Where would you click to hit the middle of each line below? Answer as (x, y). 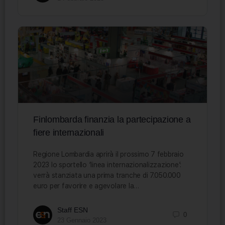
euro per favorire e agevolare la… (86, 186)
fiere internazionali (69, 132)
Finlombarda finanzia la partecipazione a (112, 119)
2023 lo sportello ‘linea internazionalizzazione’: (107, 164)
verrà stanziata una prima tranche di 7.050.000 (107, 175)
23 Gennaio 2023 (82, 220)
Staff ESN (73, 210)
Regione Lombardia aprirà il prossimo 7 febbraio (108, 154)
